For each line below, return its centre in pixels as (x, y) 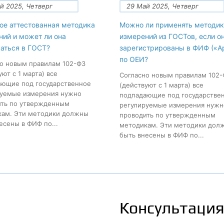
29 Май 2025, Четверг (162, 6)
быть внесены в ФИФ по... (161, 135)
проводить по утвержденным (167, 115)
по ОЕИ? (133, 59)
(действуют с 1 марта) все (161, 85)
